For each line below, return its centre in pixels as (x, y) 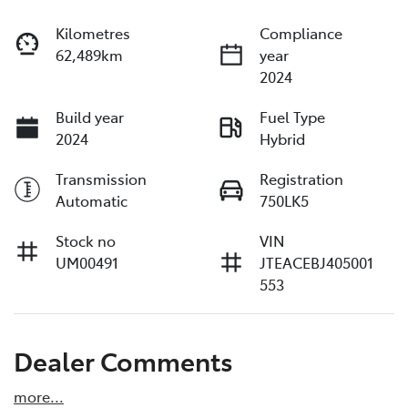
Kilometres (93, 32)
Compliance (301, 32)
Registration (301, 178)
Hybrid (282, 138)
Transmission (101, 178)
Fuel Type (292, 116)
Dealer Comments (123, 360)
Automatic (92, 200)
